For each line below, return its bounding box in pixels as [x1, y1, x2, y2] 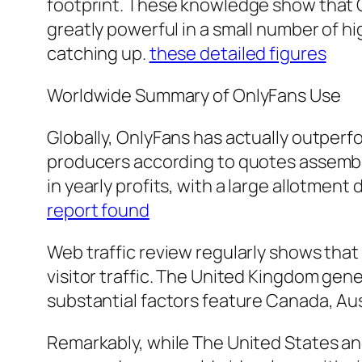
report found [47, 198, 149, 223]
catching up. [47, 41, 149, 66]
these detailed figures [149, 41, 326, 66]
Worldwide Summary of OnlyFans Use [47, 83, 341, 108]
